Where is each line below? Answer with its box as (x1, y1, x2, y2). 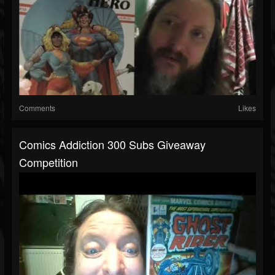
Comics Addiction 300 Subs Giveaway (19, 136, 206, 153)
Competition (19, 154, 78, 171)
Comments (19, 103, 55, 114)
